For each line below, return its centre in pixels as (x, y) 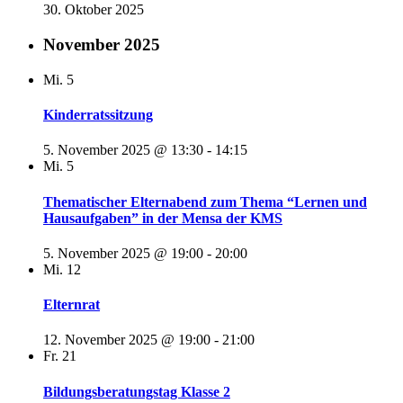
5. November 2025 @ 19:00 (123, 253)
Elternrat (72, 305)
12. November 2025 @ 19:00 (127, 340)
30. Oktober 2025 (94, 10)
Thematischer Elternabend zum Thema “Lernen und (205, 201)
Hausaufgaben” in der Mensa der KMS (163, 218)
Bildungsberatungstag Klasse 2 (137, 391)
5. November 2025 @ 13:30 (123, 150)
